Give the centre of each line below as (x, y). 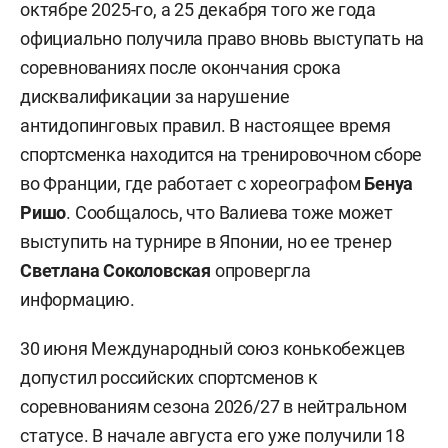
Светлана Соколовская (115, 270)
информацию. (77, 299)
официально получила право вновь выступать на (222, 38)
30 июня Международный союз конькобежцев (213, 348)
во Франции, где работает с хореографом (192, 183)
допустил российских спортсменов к (169, 377)
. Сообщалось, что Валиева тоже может (230, 212)
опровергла (261, 270)
